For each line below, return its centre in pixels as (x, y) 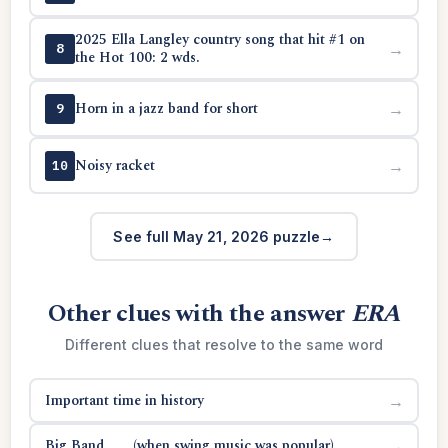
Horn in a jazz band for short (166, 108)
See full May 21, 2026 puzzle (217, 236)
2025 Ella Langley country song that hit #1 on (219, 39)
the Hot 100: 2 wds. (137, 57)
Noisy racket (114, 165)
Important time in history (124, 400)
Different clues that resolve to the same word (224, 344)
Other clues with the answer (199, 314)
